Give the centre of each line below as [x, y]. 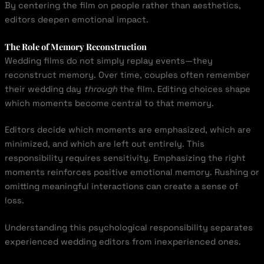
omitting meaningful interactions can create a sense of [121, 187]
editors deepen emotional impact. [76, 19]
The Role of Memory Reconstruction [75, 46]
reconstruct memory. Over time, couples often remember [127, 75]
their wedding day [44, 89]
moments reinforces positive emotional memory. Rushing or [132, 172]
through [100, 89]
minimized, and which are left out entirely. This [104, 144]
